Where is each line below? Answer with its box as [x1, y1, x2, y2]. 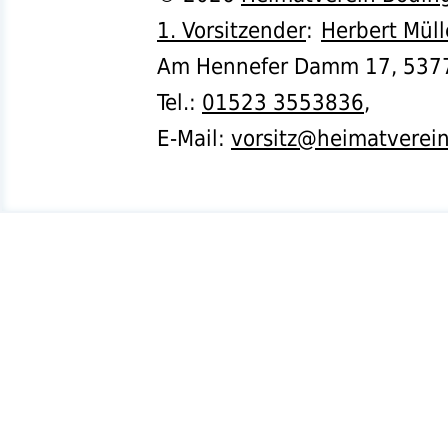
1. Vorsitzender [157, 17, 306, 43]
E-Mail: [157, 125, 231, 151]
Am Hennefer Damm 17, [157, 53, 403, 79]
